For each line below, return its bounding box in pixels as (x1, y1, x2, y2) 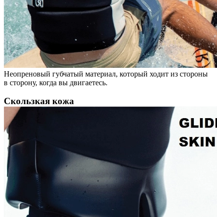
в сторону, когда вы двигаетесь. (4, 78, 108, 87)
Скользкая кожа (4, 95, 74, 106)
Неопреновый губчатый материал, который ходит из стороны (4, 69, 208, 78)
